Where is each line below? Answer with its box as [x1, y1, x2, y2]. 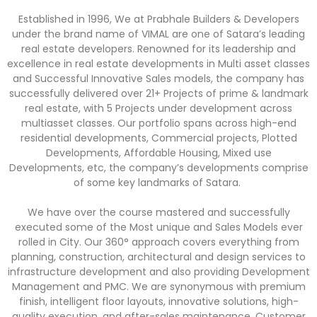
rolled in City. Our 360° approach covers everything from [18, 235, 299, 249]
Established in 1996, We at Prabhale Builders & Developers [18, 12, 299, 26]
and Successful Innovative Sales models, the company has [13, 71, 304, 86]
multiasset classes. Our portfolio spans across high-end [21, 116, 296, 130]
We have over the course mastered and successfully [27, 205, 290, 219]
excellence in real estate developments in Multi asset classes [7, 57, 310, 71]
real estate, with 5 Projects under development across [25, 101, 292, 115]
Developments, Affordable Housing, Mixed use [45, 146, 272, 160]
